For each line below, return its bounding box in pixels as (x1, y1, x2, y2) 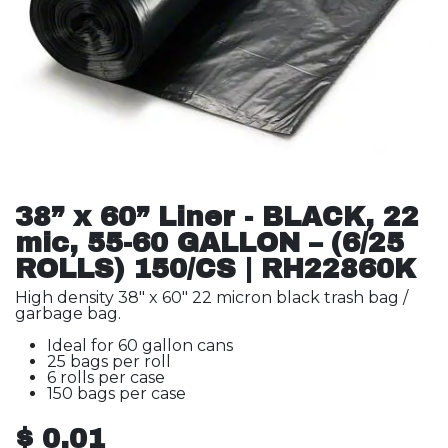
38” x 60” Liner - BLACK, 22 (15, 202, 419, 232)
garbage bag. (15, 304, 125, 323)
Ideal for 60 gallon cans (47, 336, 233, 355)
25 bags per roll (47, 352, 171, 371)
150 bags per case (47, 384, 186, 403)
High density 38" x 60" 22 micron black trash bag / (15, 288, 408, 307)
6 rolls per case (47, 368, 165, 387)
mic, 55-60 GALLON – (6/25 (15, 228, 404, 258)
